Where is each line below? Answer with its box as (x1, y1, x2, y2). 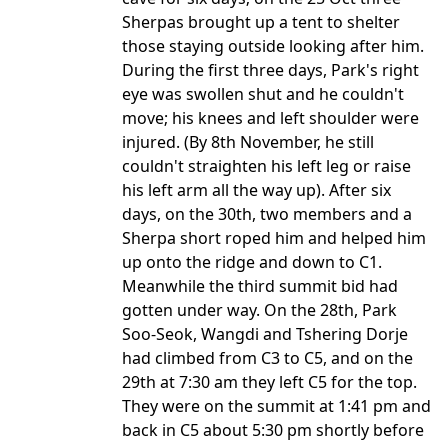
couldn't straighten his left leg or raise (122, 155, 411, 177)
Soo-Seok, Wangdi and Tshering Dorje (122, 323, 408, 345)
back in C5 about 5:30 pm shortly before (122, 419, 424, 441)
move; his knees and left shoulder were (122, 107, 419, 129)
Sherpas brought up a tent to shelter (122, 11, 400, 33)
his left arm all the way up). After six (122, 179, 391, 201)
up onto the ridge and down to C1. (122, 251, 382, 273)
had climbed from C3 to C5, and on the (122, 347, 413, 369)
